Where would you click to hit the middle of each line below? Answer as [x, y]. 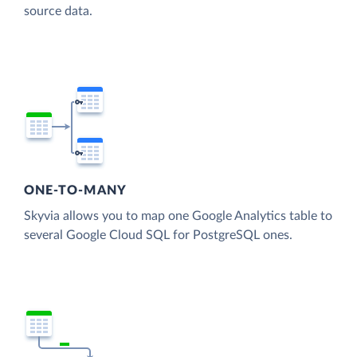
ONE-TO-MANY [75, 191]
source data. [58, 12]
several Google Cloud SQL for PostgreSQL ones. [158, 235]
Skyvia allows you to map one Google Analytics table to [178, 216]
